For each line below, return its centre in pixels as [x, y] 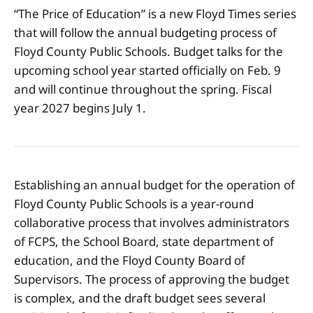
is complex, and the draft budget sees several [140, 298]
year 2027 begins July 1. [81, 108]
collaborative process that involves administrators [152, 223]
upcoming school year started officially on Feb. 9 [147, 71]
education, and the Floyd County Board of [130, 260]
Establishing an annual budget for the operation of [154, 185]
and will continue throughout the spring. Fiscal [143, 89]
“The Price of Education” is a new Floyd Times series [155, 14]
